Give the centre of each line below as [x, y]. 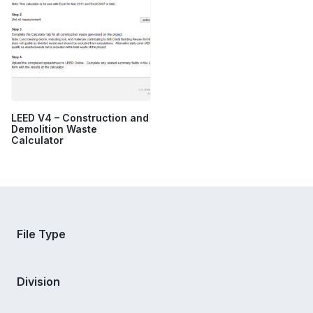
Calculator [37, 140]
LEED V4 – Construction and [80, 118]
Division [38, 282]
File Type [41, 234]
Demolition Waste [54, 129]
